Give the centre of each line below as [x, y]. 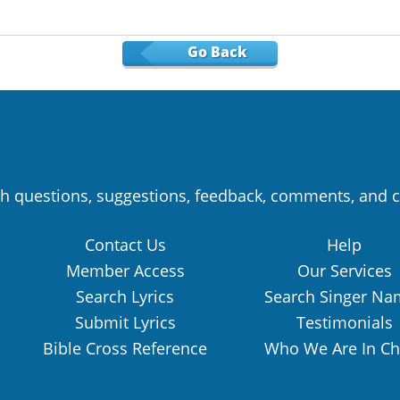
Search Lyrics [125, 297]
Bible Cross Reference [125, 349]
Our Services [344, 271]
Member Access [125, 271]
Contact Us [125, 245]
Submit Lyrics [125, 323]
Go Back [230, 52]
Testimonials [344, 323]
